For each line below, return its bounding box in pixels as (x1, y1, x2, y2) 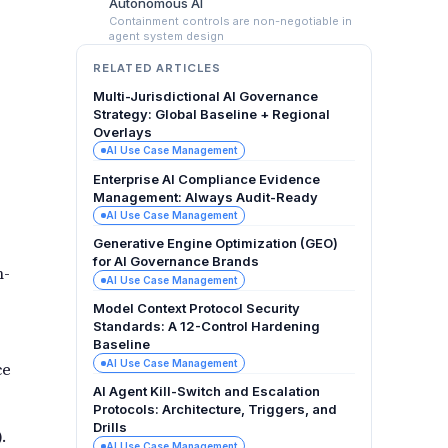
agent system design (108, 28, 224, 43)
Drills (93, 419, 127, 436)
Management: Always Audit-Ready (93, 188, 318, 205)
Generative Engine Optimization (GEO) (93, 235, 338, 252)
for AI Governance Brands (93, 253, 259, 270)
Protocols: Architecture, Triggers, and (93, 401, 337, 418)
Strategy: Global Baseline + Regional (93, 105, 330, 122)
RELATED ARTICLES (93, 61, 222, 75)
